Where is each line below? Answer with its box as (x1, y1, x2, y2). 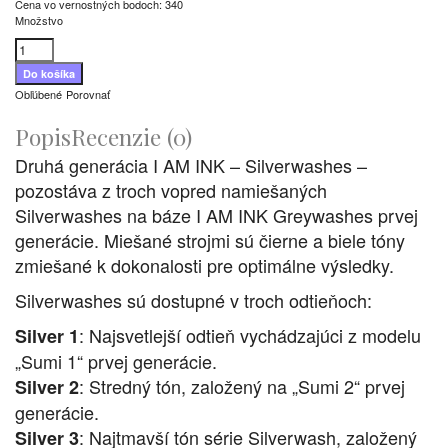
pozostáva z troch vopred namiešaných (15, 177, 327, 204)
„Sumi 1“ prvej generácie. (15, 348, 217, 375)
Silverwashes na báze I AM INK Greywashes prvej (15, 202, 418, 229)
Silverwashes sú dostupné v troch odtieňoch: (15, 287, 372, 314)
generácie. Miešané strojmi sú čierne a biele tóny (15, 227, 405, 254)
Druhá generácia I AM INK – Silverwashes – (15, 152, 367, 179)
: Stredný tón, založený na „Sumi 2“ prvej (79, 373, 405, 400)
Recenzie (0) (71, 121, 192, 153)
